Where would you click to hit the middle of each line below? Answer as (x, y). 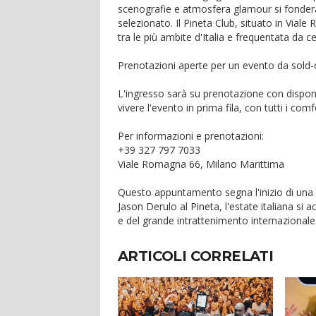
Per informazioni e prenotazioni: (192, 136)
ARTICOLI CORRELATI (196, 256)
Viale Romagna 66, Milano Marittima (202, 164)
